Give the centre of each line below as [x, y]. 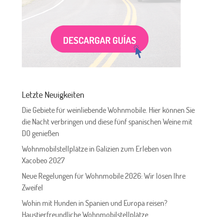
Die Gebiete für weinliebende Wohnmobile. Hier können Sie [108, 110]
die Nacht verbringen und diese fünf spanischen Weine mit [107, 122]
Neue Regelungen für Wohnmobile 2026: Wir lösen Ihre [103, 176]
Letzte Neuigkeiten [53, 95]
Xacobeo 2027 [43, 161]
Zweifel [32, 188]
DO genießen [40, 133]
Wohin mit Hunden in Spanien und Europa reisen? [94, 203]
